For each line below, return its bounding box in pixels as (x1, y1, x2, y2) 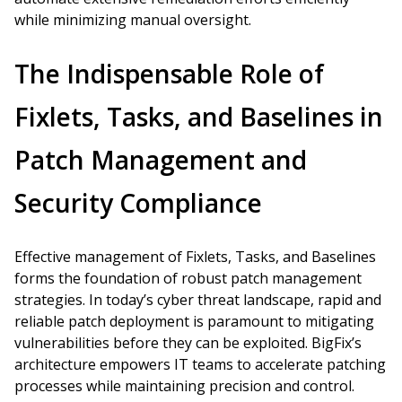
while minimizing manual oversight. (14, 10, 251, 30)
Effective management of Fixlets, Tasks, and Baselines (14, 247, 376, 267)
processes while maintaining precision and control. (14, 376, 354, 396)
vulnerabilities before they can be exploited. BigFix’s (14, 333, 362, 353)
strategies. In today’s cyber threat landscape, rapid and (14, 290, 381, 310)
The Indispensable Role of (14, 57, 324, 91)
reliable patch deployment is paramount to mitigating (14, 311, 374, 331)
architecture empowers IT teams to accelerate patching (14, 354, 386, 374)
